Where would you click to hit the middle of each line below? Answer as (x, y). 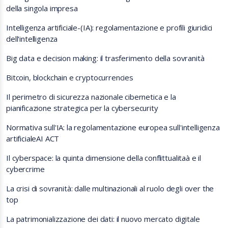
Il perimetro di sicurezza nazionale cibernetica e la (91, 97)
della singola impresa (42, 8)
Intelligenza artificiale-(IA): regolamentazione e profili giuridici (109, 27)
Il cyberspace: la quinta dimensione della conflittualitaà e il (104, 158)
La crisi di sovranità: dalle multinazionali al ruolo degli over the (110, 188)
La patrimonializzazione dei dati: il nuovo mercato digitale (103, 219)
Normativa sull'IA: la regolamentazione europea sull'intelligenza (113, 127)
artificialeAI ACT (33, 138)
